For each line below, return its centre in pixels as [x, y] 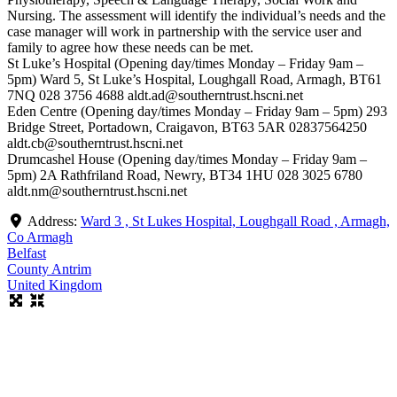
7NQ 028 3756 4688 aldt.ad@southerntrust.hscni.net [155, 95]
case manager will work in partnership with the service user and [184, 31]
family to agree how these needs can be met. [130, 47]
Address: [54, 221]
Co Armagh [40, 237]
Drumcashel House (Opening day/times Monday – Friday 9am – [187, 159]
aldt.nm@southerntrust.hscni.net [97, 191]
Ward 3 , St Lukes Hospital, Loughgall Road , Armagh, [235, 221]
